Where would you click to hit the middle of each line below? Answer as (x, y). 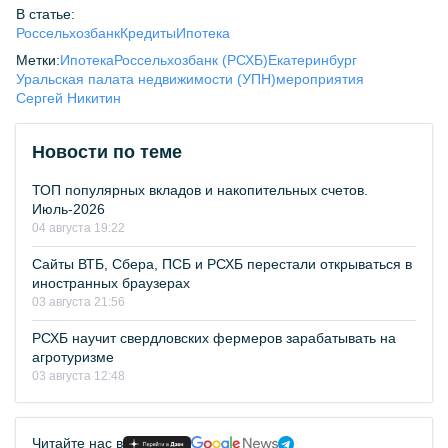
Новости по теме (107, 152)
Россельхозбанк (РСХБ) (191, 60)
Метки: (38, 60)
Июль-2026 (68, 209)
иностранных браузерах (111, 283)
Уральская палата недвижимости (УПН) (146, 79)
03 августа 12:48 (78, 376)
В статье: (45, 14)
